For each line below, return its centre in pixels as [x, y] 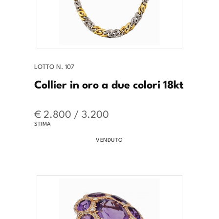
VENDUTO [109, 140]
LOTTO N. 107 [54, 66]
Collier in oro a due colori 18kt [109, 84]
